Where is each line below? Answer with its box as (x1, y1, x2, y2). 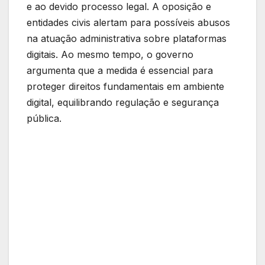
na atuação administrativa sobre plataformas (27, 32, 227, 44)
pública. (27, 112, 62, 124)
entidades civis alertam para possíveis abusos (27, 16, 230, 28)
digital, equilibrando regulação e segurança (27, 96, 219, 108)
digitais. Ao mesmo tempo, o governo (27, 48, 193, 60)
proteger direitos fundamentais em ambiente (27, 80, 224, 92)
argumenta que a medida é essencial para (27, 64, 213, 76)
